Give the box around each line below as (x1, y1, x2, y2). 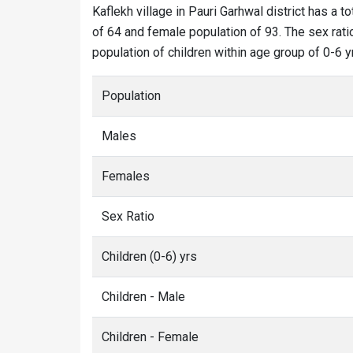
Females (102, 169, 150, 184)
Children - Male (102, 289, 185, 304)
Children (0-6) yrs (102, 249, 197, 264)
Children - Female (102, 329, 199, 344)
